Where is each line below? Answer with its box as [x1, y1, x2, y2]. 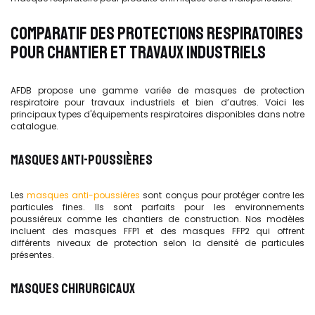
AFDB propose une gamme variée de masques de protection [11, 84, 304, 96]
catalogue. [11, 120, 58, 132]
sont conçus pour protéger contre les [140, 189, 304, 201]
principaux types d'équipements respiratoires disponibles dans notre [11, 108, 304, 120]
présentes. [11, 249, 54, 261]
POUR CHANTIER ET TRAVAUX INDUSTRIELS [11, 41, 266, 64]
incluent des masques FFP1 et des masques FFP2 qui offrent [11, 225, 304, 237]
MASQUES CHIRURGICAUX [11, 280, 135, 297]
